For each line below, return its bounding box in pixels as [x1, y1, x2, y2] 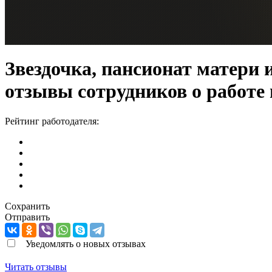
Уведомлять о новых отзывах [25, 238, 146, 249]
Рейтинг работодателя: [5, 115, 99, 126]
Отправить [5, 211, 50, 222]
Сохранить [5, 200, 50, 211]
